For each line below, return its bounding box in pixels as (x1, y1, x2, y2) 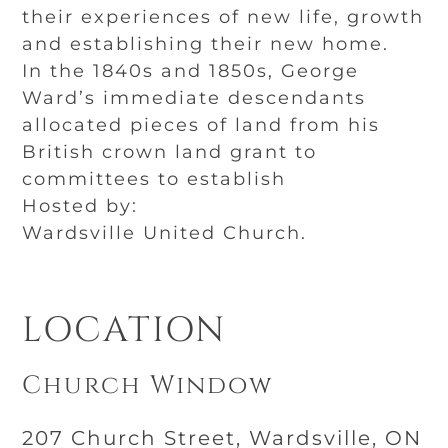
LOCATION (22, 307, 227, 354)
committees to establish (22, 168, 287, 190)
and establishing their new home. (22, 33, 390, 55)
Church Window (22, 369, 274, 402)
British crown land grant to (22, 141, 318, 163)
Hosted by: (22, 195, 139, 217)
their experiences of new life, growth (22, 6, 425, 28)
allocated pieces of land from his (22, 114, 381, 136)
